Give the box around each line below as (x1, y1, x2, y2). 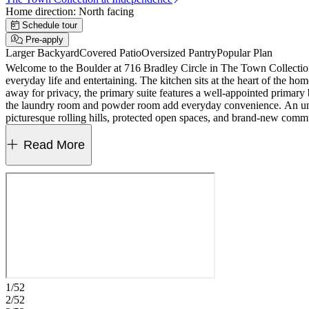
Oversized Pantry (141, 47, 217, 59)
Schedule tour (22, 20, 77, 30)
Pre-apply (26, 34, 63, 45)
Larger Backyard (6, 47, 79, 59)
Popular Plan (217, 47, 272, 59)
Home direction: (6, 6, 79, 17)
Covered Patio (79, 47, 141, 59)
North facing (79, 6, 134, 17)
